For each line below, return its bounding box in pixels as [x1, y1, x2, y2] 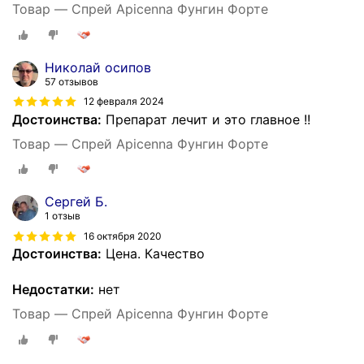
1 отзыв [45, 210, 80, 223]
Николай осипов [45, 58, 151, 76]
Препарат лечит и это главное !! [102, 110, 310, 128]
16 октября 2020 [84, 229, 162, 242]
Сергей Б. [45, 193, 107, 210]
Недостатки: [12, 281, 94, 298]
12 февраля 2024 [84, 95, 164, 108]
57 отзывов [45, 75, 98, 88]
